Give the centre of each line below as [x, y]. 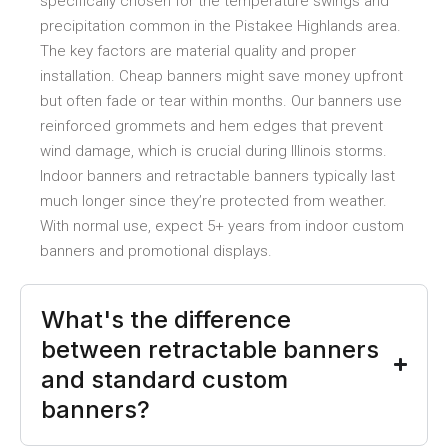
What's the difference [166, 319]
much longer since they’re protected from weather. [213, 200]
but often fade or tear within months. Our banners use [221, 100]
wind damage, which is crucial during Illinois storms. [213, 150]
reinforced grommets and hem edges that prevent [211, 125]
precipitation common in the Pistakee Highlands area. [220, 25]
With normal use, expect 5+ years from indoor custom [222, 225]
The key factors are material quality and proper [198, 50]
